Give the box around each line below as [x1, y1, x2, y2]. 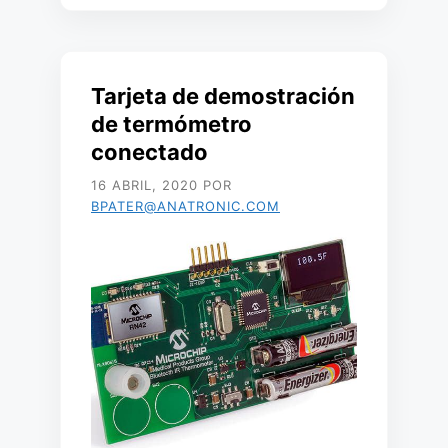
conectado [91, 139, 208, 165]
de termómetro [91, 111, 252, 137]
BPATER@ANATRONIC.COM [91, 198, 280, 214]
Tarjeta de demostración [91, 83, 355, 109]
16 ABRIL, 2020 [91, 177, 198, 193]
